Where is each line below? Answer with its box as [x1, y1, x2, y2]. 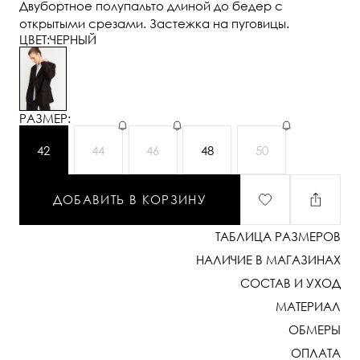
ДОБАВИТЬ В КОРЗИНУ [52, 192, 207, 207]
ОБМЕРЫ [288, 321, 342, 337]
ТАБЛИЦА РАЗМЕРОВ [215, 228, 342, 243]
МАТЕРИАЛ [276, 298, 342, 313]
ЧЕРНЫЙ [49, 32, 96, 47]
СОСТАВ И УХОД [240, 275, 342, 290]
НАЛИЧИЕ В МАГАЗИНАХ [196, 252, 342, 267]
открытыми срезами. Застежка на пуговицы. [18, 16, 289, 31]
